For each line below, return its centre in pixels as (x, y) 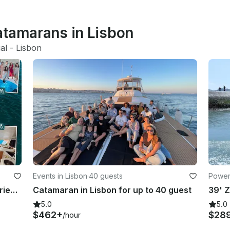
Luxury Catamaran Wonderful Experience (14, 190)
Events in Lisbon (60, 176)
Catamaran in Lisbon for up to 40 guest (112, 190)
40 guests (106, 176)
